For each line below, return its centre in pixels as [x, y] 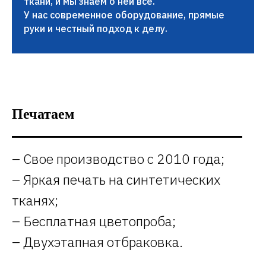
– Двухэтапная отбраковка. [97, 242]
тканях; [35, 200]
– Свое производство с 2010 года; [118, 159]
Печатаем [43, 114]
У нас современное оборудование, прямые [124, 15]
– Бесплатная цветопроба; [94, 221]
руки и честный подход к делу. [96, 28]
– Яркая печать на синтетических [116, 179]
